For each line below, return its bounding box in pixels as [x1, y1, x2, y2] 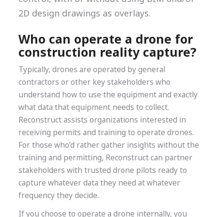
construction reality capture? [18, 43, 196, 60]
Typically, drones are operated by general [18, 64, 165, 75]
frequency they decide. [18, 190, 101, 201]
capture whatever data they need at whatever [18, 178, 180, 188]
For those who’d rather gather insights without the [18, 140, 199, 151]
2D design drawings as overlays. [18, 7, 151, 19]
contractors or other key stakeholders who [18, 77, 170, 88]
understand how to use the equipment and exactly [18, 90, 198, 100]
